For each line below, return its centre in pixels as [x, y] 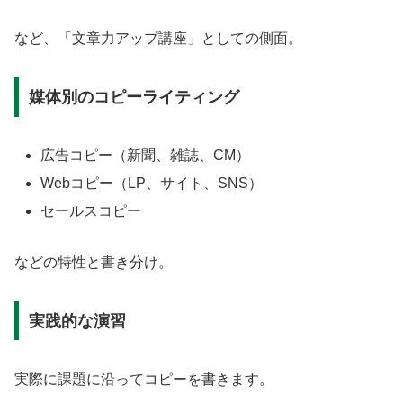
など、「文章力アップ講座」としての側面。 [158, 39]
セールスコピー [91, 211]
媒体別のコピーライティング [134, 97]
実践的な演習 [77, 321]
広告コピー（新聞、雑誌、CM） [146, 155]
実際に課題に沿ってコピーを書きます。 [144, 379]
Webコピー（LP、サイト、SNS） [152, 184]
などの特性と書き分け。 [94, 263]
